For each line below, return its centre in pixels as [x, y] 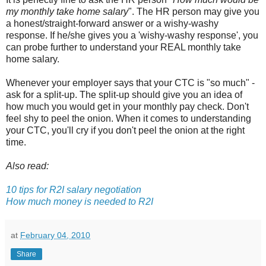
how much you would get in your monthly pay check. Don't [127, 107]
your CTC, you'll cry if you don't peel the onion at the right [125, 130]
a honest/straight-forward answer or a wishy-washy [112, 23]
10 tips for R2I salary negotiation [74, 190]
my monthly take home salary [67, 12]
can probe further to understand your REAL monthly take [123, 47]
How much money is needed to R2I [80, 202]
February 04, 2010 [55, 235]
